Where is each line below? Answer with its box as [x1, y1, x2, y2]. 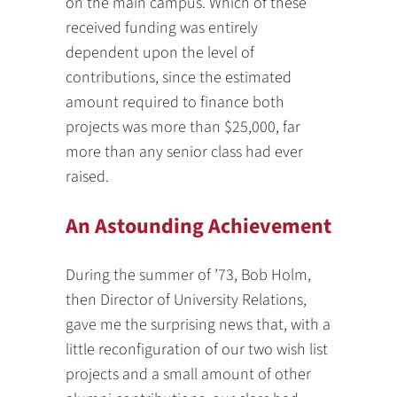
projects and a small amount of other [66, 362, 311, 385]
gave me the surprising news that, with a [66, 313, 331, 336]
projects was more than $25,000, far [66, 115, 300, 138]
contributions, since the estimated [66, 66, 292, 89]
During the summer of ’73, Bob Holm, [66, 263, 311, 286]
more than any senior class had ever [66, 140, 303, 163]
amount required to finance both [66, 90, 284, 113]
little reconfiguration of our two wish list [66, 338, 328, 361]
